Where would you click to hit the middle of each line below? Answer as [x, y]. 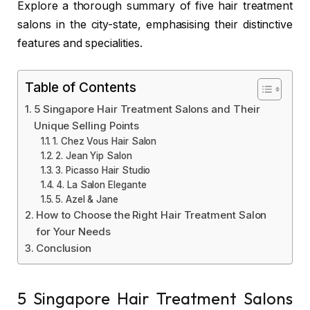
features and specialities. [80, 44]
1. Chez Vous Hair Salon [105, 141]
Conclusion [64, 248]
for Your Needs [73, 231]
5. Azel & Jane [87, 199]
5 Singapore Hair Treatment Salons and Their [147, 109]
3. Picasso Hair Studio [103, 170]
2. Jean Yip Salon [94, 155]
